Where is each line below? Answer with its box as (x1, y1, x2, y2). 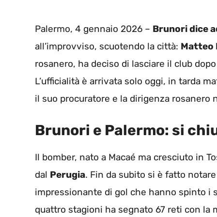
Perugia (50, 169, 85, 180)
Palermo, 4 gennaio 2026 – (35, 23, 153, 35)
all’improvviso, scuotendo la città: (35, 41, 181, 52)
